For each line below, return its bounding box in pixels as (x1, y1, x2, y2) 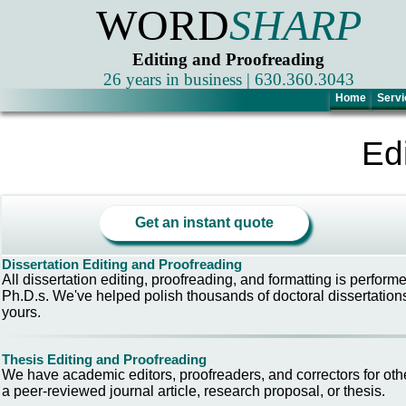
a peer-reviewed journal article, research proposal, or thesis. (2, 383, 385, 399)
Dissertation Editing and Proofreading (2, 256, 242, 272)
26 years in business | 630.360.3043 (102, 70, 354, 89)
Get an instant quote (134, 215, 274, 230)
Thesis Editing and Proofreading (2, 352, 207, 367)
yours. (2, 304, 41, 320)
